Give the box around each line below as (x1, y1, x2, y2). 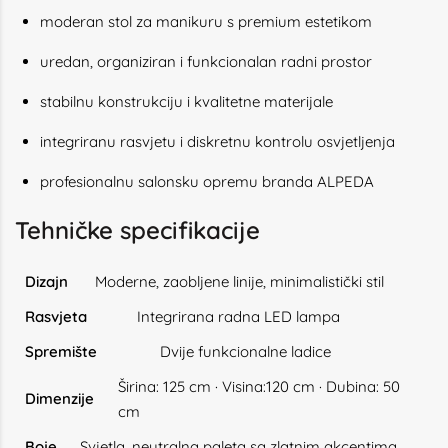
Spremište (25, 342, 97, 361)
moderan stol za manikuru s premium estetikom (40, 12, 372, 31)
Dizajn (25, 272, 68, 291)
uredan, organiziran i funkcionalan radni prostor (40, 52, 372, 71)
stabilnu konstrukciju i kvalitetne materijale (40, 92, 333, 111)
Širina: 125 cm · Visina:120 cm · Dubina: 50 (118, 377, 400, 396)
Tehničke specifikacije (15, 215, 267, 245)
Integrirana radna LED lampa (137, 307, 340, 326)
